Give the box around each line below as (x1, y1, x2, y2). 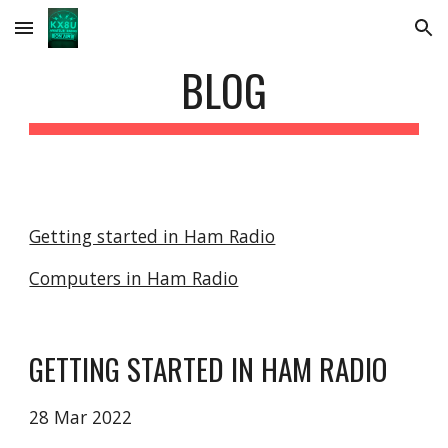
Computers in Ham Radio (29, 266, 239, 290)
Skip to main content (16, 28, 158, 46)
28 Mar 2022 (29, 405, 133, 429)
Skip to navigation (307, 28, 432, 46)
